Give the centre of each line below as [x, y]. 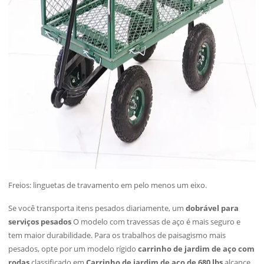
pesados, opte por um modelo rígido [73, 249]
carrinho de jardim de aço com [197, 249]
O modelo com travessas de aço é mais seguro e [156, 222]
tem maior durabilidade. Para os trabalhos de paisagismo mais [117, 235]
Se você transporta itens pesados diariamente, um [97, 208]
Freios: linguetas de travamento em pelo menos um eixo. [108, 185]
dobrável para [212, 208]
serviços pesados [40, 222]
